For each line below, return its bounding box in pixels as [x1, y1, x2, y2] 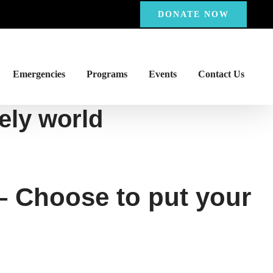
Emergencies [12, 69, 65, 79]
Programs [86, 69, 127, 79]
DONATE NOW [158, 9, 229, 19]
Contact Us [197, 69, 244, 79]
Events [148, 69, 177, 79]
